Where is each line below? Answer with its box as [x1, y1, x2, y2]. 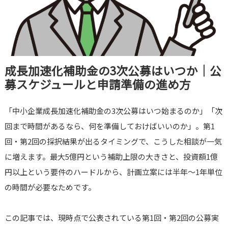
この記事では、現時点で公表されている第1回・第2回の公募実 [4, 212, 219, 223]
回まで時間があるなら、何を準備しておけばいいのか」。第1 [4, 121, 215, 132]
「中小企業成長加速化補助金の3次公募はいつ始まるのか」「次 [4, 105, 222, 117]
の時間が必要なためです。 [4, 182, 96, 193]
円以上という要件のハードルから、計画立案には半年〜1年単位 [4, 166, 222, 178]
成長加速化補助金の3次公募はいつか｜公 [4, 62, 221, 79]
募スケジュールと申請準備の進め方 [4, 76, 191, 93]
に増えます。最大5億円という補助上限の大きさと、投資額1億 [4, 151, 218, 162]
